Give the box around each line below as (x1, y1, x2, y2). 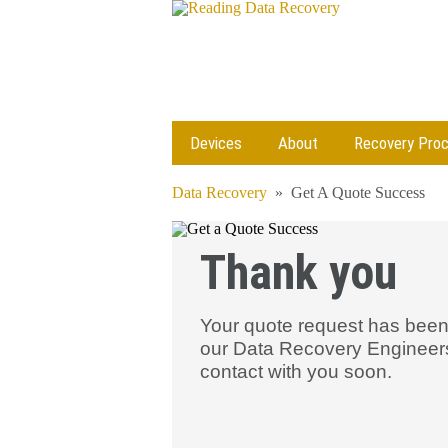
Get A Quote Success (291, 184, 425, 201)
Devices (190, 133, 242, 153)
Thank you (200, 244, 397, 301)
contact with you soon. (200, 361, 392, 382)
